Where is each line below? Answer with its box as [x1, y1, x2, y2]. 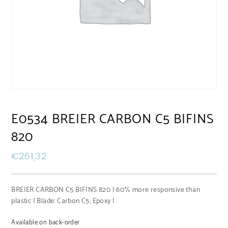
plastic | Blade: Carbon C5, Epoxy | [11, 195, 115, 207]
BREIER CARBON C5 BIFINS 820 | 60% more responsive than [11, 184, 201, 196]
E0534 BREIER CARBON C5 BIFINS [11, 108, 214, 130]
